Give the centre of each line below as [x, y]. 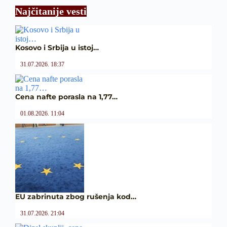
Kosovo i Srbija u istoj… [57, 47]
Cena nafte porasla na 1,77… [66, 97]
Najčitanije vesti [51, 11]
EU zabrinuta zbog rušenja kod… [76, 196]
